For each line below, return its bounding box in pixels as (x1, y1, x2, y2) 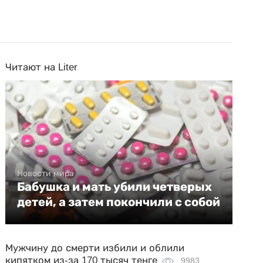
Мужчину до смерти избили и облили (5, 242, 185, 254)
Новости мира (17, 168, 75, 178)
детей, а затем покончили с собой (17, 194, 221, 209)
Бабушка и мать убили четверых (17, 179, 213, 194)
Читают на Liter (5, 61, 78, 73)
